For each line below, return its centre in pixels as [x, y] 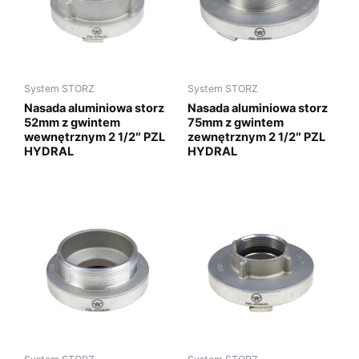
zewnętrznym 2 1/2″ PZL [256, 137]
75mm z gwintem [236, 122]
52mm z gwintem [72, 122]
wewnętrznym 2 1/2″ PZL [95, 137]
